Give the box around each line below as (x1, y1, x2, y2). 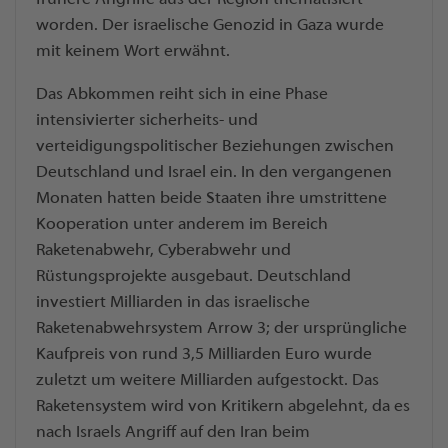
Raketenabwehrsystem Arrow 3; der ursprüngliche (36, 319, 407, 338)
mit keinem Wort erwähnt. (36, 42, 230, 61)
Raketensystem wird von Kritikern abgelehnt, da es (36, 397, 410, 416)
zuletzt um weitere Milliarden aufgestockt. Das (36, 371, 379, 390)
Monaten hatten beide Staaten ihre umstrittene (36, 189, 387, 208)
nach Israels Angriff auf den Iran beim (36, 423, 310, 442)
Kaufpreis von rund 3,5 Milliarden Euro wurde (36, 345, 372, 364)
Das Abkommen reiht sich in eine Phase (36, 85, 328, 104)
